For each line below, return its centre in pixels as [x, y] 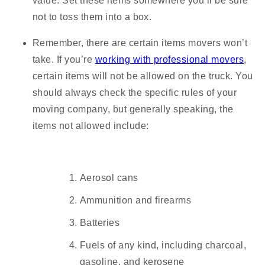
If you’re [76, 60]
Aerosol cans [109, 178]
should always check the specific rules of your [135, 93]
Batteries [100, 223]
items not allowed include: [91, 126]
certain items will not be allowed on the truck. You [143, 76]
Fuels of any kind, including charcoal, [163, 245]
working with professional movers [169, 60]
